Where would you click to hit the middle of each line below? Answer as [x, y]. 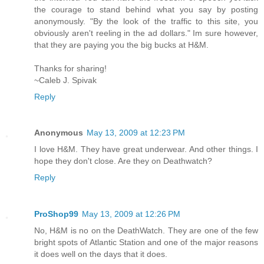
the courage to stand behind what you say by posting [146, 9]
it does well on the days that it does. [101, 254]
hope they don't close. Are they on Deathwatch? [123, 161]
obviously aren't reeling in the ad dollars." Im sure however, [146, 33]
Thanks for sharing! [70, 68]
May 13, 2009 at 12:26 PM [131, 214]
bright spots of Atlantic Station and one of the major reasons [146, 242]
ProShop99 [56, 214]
